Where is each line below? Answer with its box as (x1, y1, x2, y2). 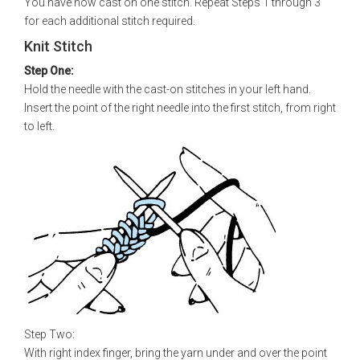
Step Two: (24, 328, 75, 341)
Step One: (24, 64, 74, 77)
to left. (24, 120, 55, 133)
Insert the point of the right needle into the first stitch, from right (24, 101, 336, 114)
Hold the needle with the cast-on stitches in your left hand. (24, 83, 311, 96)
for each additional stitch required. (24, 14, 195, 27)
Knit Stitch (24, 38, 92, 55)
